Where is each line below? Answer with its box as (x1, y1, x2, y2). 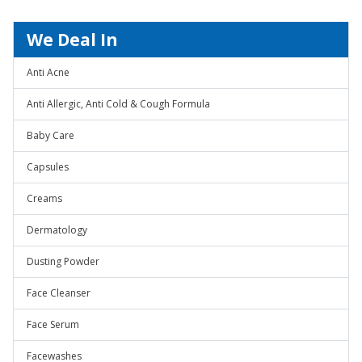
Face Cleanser (27, 286, 90, 300)
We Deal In (27, 28, 118, 51)
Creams (27, 192, 62, 205)
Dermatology (27, 223, 87, 237)
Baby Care (27, 128, 74, 142)
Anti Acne (27, 65, 69, 79)
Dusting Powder (27, 255, 99, 268)
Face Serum (27, 318, 79, 331)
